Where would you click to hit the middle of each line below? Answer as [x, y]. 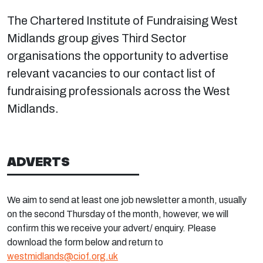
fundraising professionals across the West [119, 91]
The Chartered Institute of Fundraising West [122, 21]
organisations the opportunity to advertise [118, 56]
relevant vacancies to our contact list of [111, 73]
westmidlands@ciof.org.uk [63, 256]
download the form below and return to [85, 242]
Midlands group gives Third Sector [97, 38]
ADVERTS [38, 161]
